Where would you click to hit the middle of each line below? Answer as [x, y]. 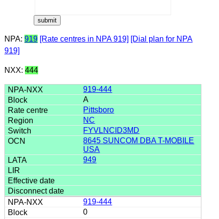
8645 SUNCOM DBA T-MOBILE [139, 140]
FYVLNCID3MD [111, 130]
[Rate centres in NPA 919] [84, 39]
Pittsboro [99, 109]
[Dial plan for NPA [161, 39]
